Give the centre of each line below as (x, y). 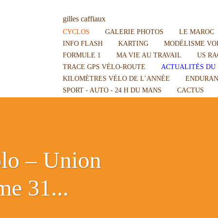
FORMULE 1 (82, 55)
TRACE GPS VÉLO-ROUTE (104, 66)
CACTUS (191, 90)
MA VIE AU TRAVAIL (149, 55)
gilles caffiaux (84, 19)
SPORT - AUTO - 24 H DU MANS (112, 90)
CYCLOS (76, 31)
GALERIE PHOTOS (134, 31)
